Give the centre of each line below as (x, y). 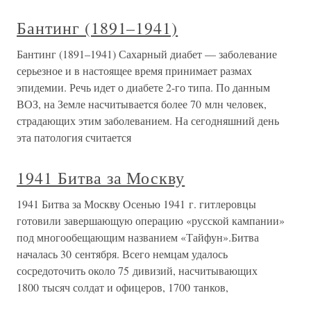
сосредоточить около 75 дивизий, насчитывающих (137, 271)
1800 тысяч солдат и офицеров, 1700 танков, (123, 287)
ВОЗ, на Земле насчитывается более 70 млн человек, (142, 104)
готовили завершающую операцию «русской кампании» (151, 221)
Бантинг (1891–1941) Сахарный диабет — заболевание (147, 54)
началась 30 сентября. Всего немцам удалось (122, 254)
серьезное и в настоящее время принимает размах (134, 71)
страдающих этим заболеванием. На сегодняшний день (148, 121)
